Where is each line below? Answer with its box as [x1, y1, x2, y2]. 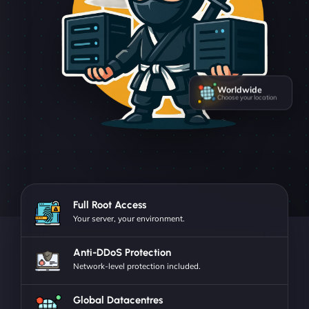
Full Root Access [73, 198, 146, 211]
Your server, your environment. [73, 212, 185, 223]
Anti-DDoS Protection [73, 246, 171, 259]
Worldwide [217, 79, 263, 90]
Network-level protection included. [73, 260, 201, 271]
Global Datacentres [73, 293, 163, 306]
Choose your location [217, 88, 277, 97]
